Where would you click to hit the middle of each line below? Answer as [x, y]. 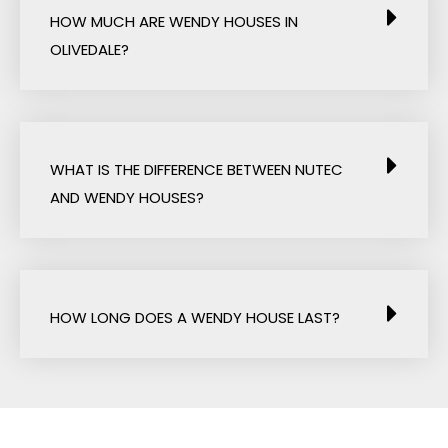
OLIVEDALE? [89, 49]
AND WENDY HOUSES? [127, 197]
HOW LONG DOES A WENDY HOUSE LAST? [195, 317]
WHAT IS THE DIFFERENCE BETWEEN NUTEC [196, 169]
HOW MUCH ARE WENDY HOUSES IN [174, 21]
